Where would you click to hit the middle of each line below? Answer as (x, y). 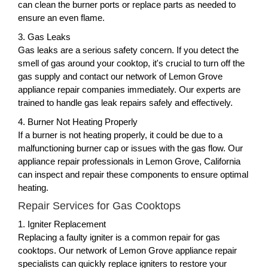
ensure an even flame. (61, 17)
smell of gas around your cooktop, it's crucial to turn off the (131, 63)
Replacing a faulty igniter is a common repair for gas (119, 237)
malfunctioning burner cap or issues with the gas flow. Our (130, 148)
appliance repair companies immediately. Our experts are (129, 89)
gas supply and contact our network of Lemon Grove (120, 76)
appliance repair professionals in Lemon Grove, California (129, 161)
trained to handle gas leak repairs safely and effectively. (125, 102)
